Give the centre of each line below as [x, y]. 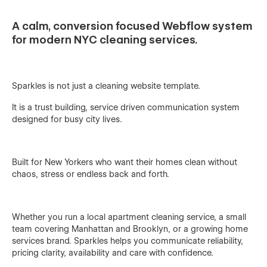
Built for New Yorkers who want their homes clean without [125, 162]
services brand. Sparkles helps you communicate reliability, [128, 240]
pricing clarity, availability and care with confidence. [113, 252]
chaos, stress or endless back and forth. [91, 174]
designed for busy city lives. [67, 119]
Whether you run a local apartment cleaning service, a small [129, 217]
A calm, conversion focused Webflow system [132, 26]
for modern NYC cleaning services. [105, 39]
